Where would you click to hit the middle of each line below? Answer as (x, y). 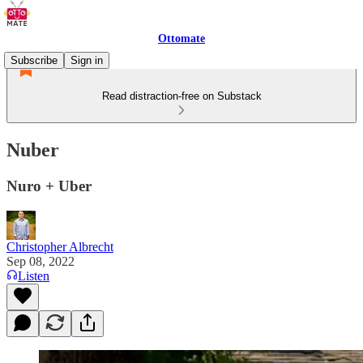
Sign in (87, 60)
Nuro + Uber (49, 186)
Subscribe (34, 60)
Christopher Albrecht (60, 246)
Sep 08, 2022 (41, 261)
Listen (34, 275)
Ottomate (181, 38)
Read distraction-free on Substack (181, 96)
